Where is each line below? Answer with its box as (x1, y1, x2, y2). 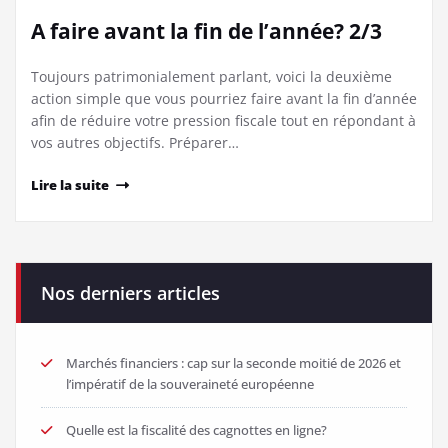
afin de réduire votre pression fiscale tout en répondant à (31, 111, 416, 131)
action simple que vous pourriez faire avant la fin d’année (31, 89, 417, 109)
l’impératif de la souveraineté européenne (66, 375, 314, 394)
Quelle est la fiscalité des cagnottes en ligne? (66, 421, 327, 440)
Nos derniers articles (41, 281, 220, 306)
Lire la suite (31, 176, 109, 195)
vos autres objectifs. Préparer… (31, 133, 239, 153)
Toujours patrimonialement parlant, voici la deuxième (31, 67, 392, 87)
